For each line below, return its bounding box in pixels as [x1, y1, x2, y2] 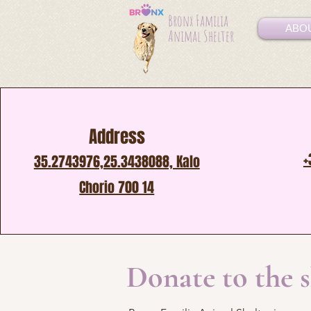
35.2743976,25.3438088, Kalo [33, 151, 200, 172]
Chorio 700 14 [79, 177, 155, 198]
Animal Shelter [168, 26, 234, 45]
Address [88, 124, 145, 149]
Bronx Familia [168, 11, 228, 30]
